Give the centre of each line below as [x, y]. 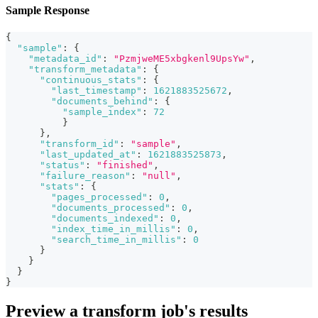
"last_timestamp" [97, 91]
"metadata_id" [65, 59]
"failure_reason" [85, 176]
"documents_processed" [111, 208]
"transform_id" [79, 144]
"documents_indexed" [105, 219]
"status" [62, 165]
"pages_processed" [99, 197]
